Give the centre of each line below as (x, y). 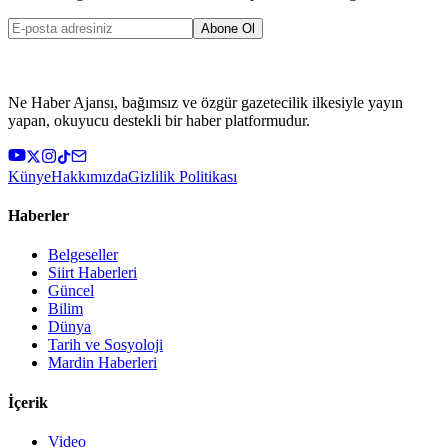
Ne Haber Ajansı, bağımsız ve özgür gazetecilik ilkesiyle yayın (205, 102)
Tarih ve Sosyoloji (105, 345)
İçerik (28, 402)
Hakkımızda (89, 176)
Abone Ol (228, 28)
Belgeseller (83, 255)
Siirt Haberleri (92, 273)
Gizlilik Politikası (182, 176)
